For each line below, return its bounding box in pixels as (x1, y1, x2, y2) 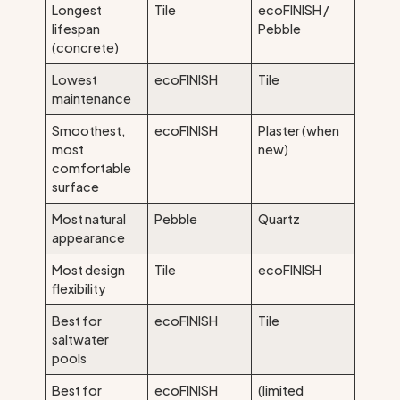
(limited (258, 381, 304, 398)
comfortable (52, 159, 132, 176)
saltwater (52, 330, 110, 347)
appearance (52, 229, 126, 246)
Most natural (52, 210, 127, 227)
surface (52, 178, 100, 195)
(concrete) (52, 38, 120, 55)
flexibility (52, 279, 106, 296)
